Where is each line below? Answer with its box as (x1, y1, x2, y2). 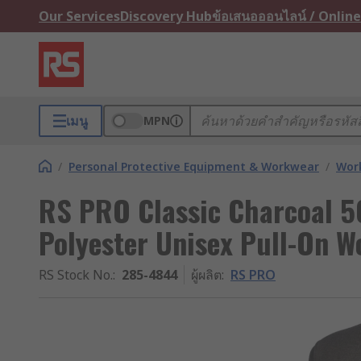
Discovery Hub (120, 7, 212, 25)
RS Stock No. (39, 266, 113, 284)
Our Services (39, 7, 120, 25)
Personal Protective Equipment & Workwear (68, 159, 319, 174)
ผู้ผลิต (191, 266, 222, 284)
